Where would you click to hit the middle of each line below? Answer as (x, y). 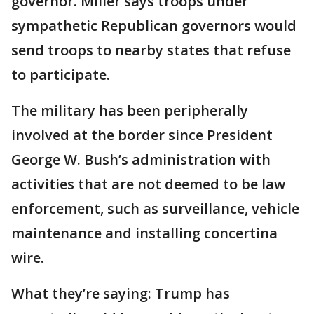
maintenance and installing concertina (144, 233)
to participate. (61, 75)
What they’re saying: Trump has (121, 293)
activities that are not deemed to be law (148, 184)
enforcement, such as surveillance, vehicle (155, 209)
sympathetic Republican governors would (154, 26)
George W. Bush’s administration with (141, 159)
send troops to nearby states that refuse (151, 50)
